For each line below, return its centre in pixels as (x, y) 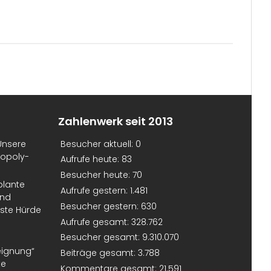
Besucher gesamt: (101, 237)
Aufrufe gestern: (95, 191)
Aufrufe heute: (91, 159)
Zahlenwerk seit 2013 (116, 122)
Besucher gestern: (101, 206)
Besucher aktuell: (98, 144)
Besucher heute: (96, 175)
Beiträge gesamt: (99, 253)
